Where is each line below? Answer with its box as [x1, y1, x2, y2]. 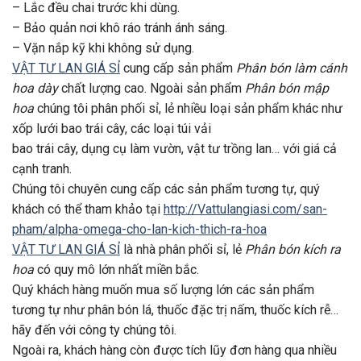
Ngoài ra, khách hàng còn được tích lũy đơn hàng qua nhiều [12, 342, 337, 359]
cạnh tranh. [12, 161, 72, 177]
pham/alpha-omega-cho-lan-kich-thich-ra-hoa [12, 222, 267, 238]
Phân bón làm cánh [236, 60, 347, 77]
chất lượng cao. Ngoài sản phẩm [58, 81, 245, 97]
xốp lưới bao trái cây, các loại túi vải [12, 121, 211, 137]
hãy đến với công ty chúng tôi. [12, 322, 176, 338]
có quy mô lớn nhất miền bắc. [34, 262, 199, 278]
